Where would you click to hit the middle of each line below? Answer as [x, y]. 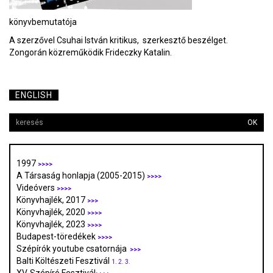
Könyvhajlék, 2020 [52, 212]
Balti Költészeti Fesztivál [64, 261]
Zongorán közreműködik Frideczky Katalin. [90, 53]
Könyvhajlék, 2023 [52, 225]
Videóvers [37, 188]
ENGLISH [34, 95]
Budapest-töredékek [57, 237]
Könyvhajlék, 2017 [52, 200]
